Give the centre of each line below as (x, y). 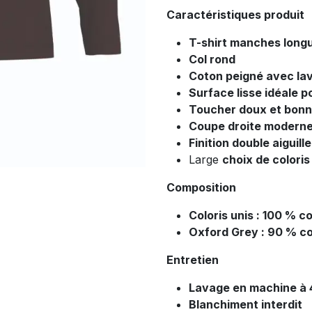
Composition (201, 188)
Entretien (193, 260)
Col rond (212, 60)
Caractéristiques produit (235, 15)
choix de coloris (266, 160)
